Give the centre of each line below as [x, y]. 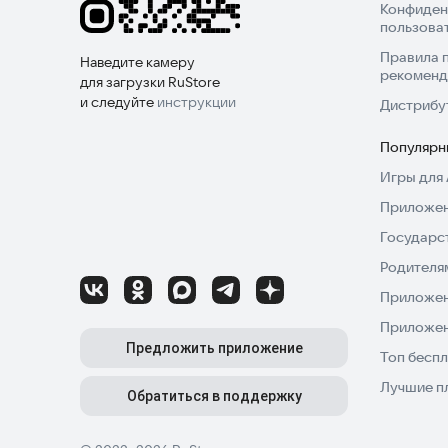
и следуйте [118, 102]
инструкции [196, 102]
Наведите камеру [137, 62]
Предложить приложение [214, 348]
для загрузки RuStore [150, 82]
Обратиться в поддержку [214, 396]
